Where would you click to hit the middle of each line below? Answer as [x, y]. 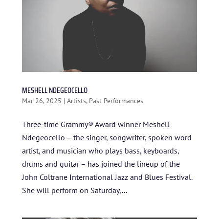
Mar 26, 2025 [42, 100]
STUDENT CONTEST [109, 25]
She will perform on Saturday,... [74, 190]
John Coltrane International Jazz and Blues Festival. [107, 177]
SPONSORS [109, 68]
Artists [76, 100]
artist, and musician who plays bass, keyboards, [100, 150]
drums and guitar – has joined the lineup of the [101, 164]
